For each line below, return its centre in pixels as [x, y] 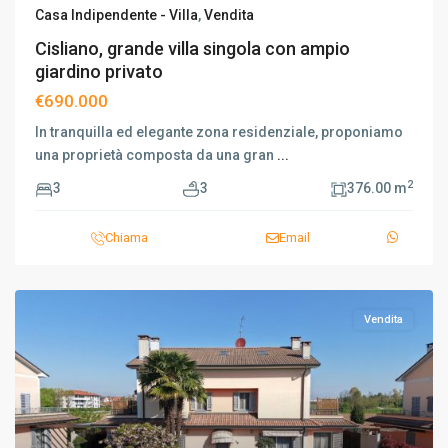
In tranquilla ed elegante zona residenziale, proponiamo [219, 132]
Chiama [126, 237]
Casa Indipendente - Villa [116, 15]
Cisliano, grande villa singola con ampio [192, 48]
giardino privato [99, 71]
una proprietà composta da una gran [156, 155]
